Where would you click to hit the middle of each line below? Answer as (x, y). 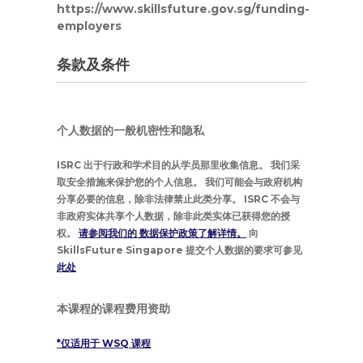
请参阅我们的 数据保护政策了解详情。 (162, 233)
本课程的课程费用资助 (113, 309)
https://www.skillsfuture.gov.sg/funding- (183, 9)
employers (89, 26)
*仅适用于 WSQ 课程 (104, 343)
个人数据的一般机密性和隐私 (130, 130)
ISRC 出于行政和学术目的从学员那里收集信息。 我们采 (178, 165)
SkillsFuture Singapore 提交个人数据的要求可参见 (179, 250)
